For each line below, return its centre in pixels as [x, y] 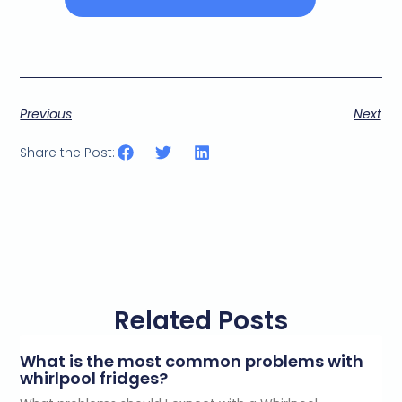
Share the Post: [68, 153]
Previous [46, 114]
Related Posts [201, 320]
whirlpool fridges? [94, 378]
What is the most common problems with [192, 361]
